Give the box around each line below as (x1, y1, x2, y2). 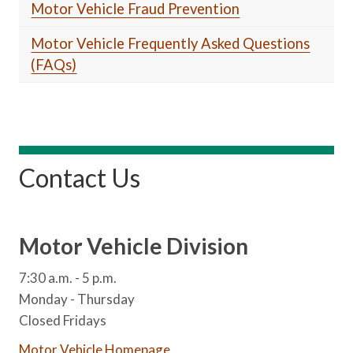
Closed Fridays (19, 311, 107, 329)
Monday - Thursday (19, 290, 136, 307)
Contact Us (19, 162, 141, 193)
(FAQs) (31, 55, 77, 73)
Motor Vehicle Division (19, 232, 249, 259)
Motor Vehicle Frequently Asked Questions (31, 34, 310, 52)
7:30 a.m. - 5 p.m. (19, 269, 117, 286)
